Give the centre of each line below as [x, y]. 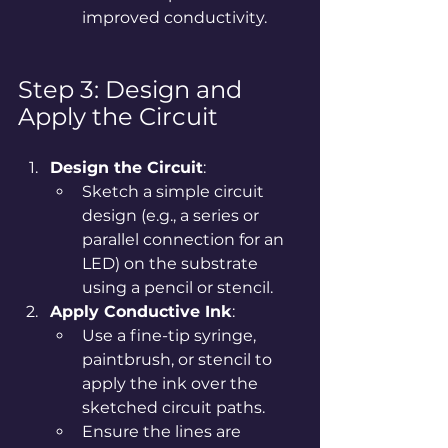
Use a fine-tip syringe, [171, 335]
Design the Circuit [126, 167]
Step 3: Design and [133, 89]
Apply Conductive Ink [141, 311]
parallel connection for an [185, 239]
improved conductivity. [174, 17]
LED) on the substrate [172, 263]
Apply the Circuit [118, 116]
